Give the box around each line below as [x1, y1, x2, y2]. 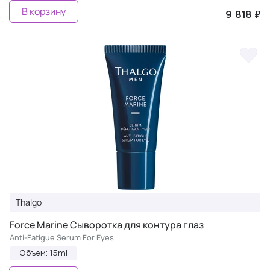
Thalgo [16, 196, 42, 208]
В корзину [22, 5, 66, 18]
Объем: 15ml [19, 250, 67, 257]
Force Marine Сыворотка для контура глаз [10, 218, 204, 231]
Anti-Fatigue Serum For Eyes [10, 232, 114, 243]
